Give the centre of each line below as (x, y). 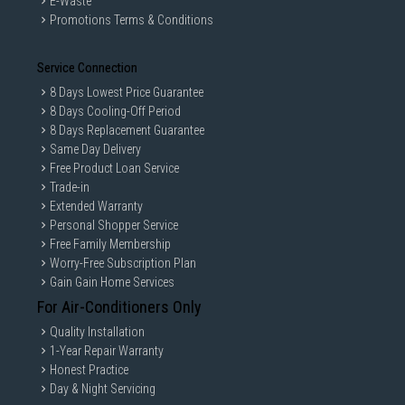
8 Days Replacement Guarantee (127, 131)
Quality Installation (97, 332)
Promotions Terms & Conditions (132, 20)
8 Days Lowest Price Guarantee (127, 93)
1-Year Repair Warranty (107, 351)
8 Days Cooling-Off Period (115, 112)
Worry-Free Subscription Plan (123, 264)
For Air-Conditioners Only (119, 307)
